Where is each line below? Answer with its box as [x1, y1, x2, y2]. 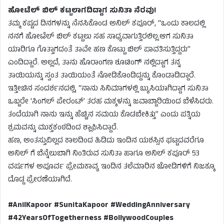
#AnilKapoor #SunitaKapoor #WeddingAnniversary [8, 199, 190, 212]
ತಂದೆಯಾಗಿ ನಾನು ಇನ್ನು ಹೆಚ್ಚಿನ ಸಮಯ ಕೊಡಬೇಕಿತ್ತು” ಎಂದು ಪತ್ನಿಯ [8, 108, 200, 121]
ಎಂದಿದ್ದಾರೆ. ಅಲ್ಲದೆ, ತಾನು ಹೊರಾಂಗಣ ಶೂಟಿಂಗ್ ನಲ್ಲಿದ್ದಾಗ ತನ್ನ [8, 56, 180, 69]
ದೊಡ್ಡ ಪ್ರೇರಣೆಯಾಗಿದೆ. [8, 173, 72, 186]
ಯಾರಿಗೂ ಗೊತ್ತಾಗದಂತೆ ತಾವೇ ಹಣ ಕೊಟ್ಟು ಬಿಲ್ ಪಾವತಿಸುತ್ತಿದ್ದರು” [8, 43, 190, 56]
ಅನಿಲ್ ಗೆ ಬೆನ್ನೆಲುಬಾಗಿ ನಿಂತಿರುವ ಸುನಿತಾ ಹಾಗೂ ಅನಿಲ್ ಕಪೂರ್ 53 [8, 147, 199, 160]
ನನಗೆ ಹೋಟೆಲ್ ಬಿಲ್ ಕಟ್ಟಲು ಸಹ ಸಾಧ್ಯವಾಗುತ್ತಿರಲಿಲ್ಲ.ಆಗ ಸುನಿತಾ [8, 30, 193, 43]
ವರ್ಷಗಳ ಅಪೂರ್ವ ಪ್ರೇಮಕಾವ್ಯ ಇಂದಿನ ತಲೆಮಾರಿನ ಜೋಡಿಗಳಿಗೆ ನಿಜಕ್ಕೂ [8, 160, 215, 173]
